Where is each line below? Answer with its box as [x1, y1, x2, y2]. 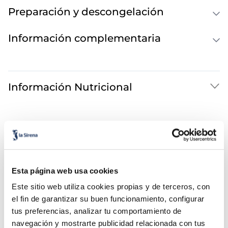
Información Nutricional [8, 81, 132, 94]
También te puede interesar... [8, 120, 159, 133]
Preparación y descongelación [8, 6, 164, 18]
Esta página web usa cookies [12, 166, 118, 175]
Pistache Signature [128, 155, 196, 165]
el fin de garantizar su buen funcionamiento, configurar [12, 194, 205, 204]
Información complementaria [8, 32, 161, 45]
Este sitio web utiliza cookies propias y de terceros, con [12, 182, 210, 191]
